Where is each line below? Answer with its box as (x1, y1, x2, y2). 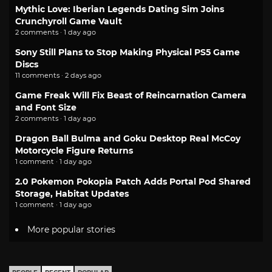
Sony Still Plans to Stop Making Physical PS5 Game (15, 47, 240, 58)
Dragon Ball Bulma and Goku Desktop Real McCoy (15, 133, 240, 144)
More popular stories (27, 223, 115, 235)
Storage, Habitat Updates (15, 188, 129, 200)
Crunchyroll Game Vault (15, 16, 122, 27)
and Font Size (15, 102, 76, 114)
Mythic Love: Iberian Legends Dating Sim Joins (15, 4, 224, 15)
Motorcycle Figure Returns (15, 145, 133, 157)
